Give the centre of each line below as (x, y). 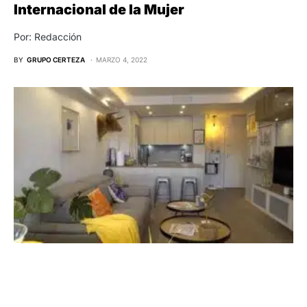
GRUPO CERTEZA (56, 59)
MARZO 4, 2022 (122, 59)
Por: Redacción (48, 36)
